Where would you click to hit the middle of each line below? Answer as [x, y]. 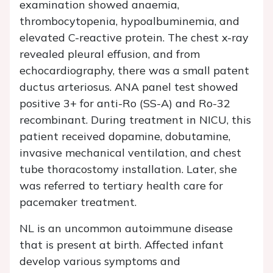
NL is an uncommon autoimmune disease [126, 229]
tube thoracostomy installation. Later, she [128, 169]
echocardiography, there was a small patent [134, 71]
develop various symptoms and [100, 261]
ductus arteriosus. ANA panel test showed [129, 87]
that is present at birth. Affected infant [122, 245]
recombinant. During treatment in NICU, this [135, 120]
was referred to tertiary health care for [121, 186]
